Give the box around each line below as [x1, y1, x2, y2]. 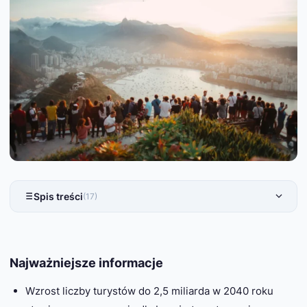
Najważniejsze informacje [10, 255, 163, 271]
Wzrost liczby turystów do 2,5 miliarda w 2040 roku [25, 284, 273, 298]
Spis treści [34, 190, 83, 202]
